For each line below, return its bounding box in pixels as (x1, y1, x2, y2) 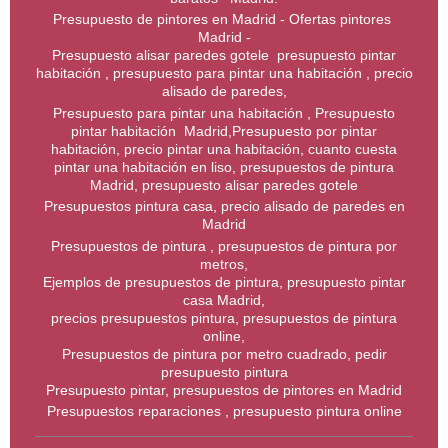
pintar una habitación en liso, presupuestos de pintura (54, 158, 394, 175)
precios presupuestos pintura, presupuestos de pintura (51, 309, 397, 326)
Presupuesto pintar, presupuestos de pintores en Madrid (46, 381, 402, 398)
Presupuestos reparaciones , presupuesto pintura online (46, 403, 402, 420)
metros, (200, 255, 248, 272)
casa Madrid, (183, 291, 265, 308)
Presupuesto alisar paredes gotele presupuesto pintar (52, 47, 396, 64)
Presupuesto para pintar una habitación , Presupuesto (53, 104, 395, 121)
